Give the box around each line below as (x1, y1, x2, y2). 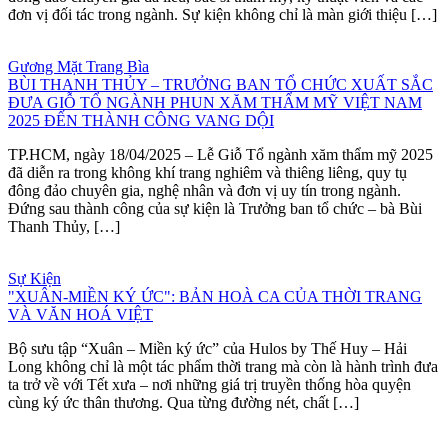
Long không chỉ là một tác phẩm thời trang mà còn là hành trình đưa (8, 357, 438, 375)
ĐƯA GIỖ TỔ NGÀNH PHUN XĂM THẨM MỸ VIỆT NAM (8, 93, 422, 111)
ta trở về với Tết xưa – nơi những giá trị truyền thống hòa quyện (8, 375, 411, 393)
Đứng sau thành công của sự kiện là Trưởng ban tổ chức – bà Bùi (8, 199, 422, 217)
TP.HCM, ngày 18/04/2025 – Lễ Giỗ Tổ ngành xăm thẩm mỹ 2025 (8, 145, 433, 163)
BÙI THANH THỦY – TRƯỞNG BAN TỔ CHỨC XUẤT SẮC (8, 75, 433, 93)
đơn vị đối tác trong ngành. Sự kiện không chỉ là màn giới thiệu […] (8, 5, 437, 23)
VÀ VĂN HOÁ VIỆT (8, 305, 153, 323)
